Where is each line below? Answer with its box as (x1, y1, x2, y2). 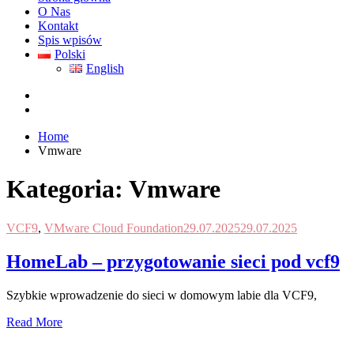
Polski (54, 47, 85, 61)
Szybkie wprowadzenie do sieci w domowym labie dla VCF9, (6, 288, 317, 302)
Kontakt (38, 19, 78, 32)
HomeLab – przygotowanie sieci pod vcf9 (6, 250, 340, 272)
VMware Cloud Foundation (44, 220, 183, 235)
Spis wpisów (38, 33, 102, 47)
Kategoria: (6, 175, 129, 204)
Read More (6, 314, 62, 329)
